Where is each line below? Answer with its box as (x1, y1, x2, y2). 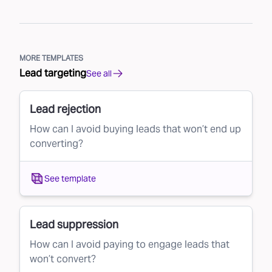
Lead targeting (19, 67, 86, 80)
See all (86, 67, 112, 79)
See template (44, 172, 96, 184)
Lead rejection (30, 102, 101, 117)
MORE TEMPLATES (19, 53, 83, 63)
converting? (30, 137, 83, 151)
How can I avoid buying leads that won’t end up (30, 123, 241, 136)
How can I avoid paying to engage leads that (30, 238, 229, 251)
